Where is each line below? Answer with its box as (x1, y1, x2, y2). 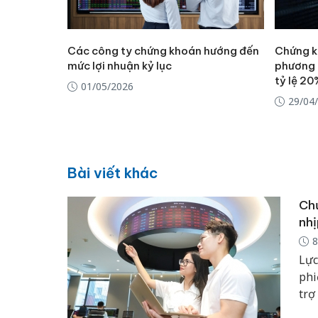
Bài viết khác (67, 163, 158, 182)
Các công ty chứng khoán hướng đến (67, 44, 259, 58)
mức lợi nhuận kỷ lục (67, 59, 172, 73)
